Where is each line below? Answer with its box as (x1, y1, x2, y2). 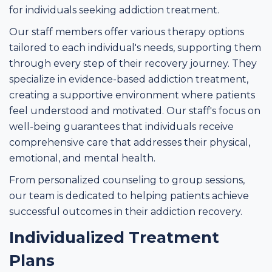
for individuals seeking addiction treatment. (9, 4, 222, 16)
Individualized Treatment (9, 228, 219, 247)
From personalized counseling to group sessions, (9, 174, 245, 186)
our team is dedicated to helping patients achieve (9, 190, 249, 202)
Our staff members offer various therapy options (9, 26, 244, 38)
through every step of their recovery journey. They (9, 58, 257, 69)
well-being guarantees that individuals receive (9, 121, 234, 132)
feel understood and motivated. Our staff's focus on (9, 105, 260, 117)
